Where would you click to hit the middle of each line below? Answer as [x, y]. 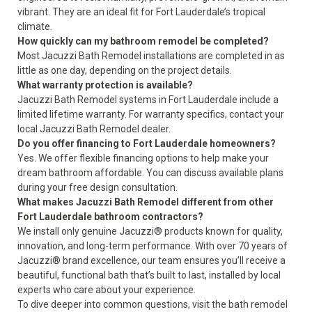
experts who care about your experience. [107, 290]
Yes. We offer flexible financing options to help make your [143, 158]
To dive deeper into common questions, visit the [123, 304]
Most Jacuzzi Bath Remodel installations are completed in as [151, 56]
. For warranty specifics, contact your [204, 114]
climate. [35, 26]
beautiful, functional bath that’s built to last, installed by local [149, 275]
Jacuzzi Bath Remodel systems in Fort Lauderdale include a [148, 100]
